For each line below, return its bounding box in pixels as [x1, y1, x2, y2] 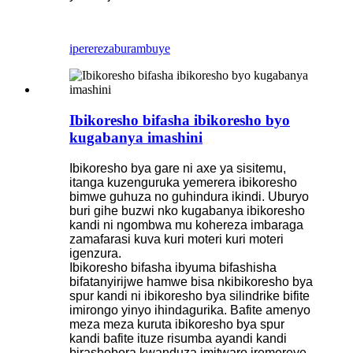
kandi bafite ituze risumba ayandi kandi [69, 331, 287, 345]
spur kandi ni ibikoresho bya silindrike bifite [69, 288, 310, 303]
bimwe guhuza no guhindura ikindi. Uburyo [69, 189, 309, 203]
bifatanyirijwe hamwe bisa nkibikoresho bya [69, 274, 313, 288]
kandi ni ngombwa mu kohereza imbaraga [69, 217, 303, 232]
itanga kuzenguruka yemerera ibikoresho [69, 175, 297, 189]
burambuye [114, 42, 170, 56]
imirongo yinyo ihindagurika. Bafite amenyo [69, 303, 310, 317]
